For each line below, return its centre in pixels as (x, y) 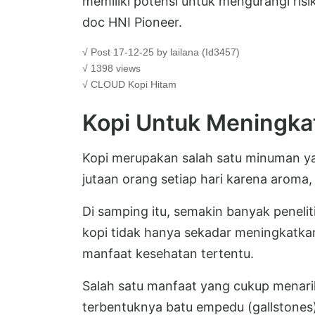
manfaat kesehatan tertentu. (168, 253)
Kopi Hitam (152, 84)
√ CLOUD (105, 84)
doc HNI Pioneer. (132, 22)
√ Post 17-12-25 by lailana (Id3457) (161, 52)
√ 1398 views (111, 68)
